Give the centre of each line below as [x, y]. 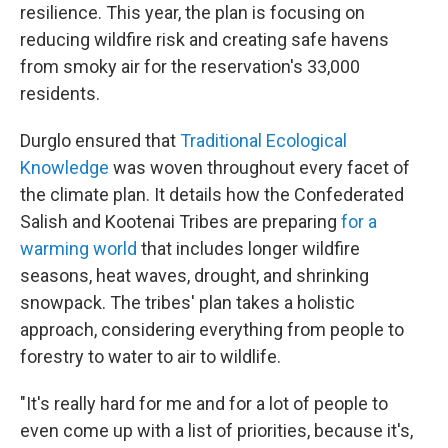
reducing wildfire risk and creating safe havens [204, 40]
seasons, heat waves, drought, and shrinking [194, 276]
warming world [78, 249]
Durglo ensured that [100, 141]
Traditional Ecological [263, 141]
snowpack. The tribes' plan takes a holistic [187, 303]
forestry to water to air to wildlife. [150, 357]
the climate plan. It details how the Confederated [212, 195]
